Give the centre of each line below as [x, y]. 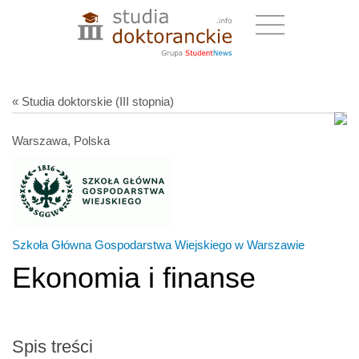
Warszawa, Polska [61, 140]
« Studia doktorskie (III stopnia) [93, 101]
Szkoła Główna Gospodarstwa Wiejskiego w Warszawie [158, 244]
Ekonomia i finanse [134, 277]
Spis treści [52, 346]
